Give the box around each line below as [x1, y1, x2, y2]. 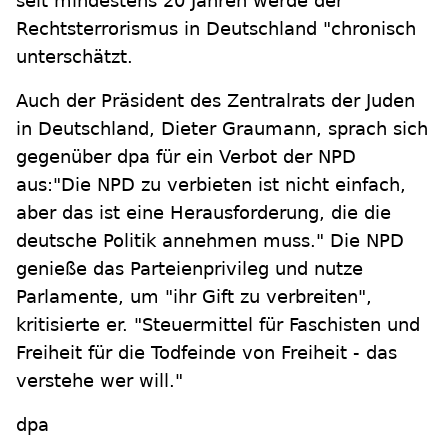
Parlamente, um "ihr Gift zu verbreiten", [16, 286, 372, 307]
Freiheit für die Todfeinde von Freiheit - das [16, 342, 397, 363]
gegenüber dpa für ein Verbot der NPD [16, 146, 356, 167]
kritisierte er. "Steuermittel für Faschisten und [16, 314, 420, 335]
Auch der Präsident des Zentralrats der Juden [16, 90, 415, 111]
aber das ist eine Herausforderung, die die [16, 202, 391, 223]
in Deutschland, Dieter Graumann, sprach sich [16, 118, 428, 139]
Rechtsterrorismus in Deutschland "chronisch [16, 18, 416, 39]
